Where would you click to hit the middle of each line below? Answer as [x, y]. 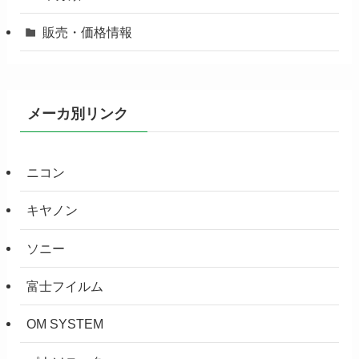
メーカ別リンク [77, 114]
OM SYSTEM [65, 324]
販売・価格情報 [88, 32]
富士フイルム [65, 286]
